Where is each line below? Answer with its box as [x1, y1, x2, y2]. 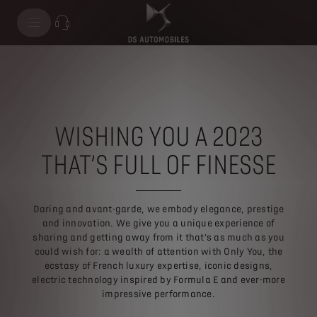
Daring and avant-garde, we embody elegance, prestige [33, 204, 284, 214]
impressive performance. [102, 289, 215, 299]
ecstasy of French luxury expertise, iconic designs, [44, 260, 273, 271]
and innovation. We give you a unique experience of [42, 218, 275, 229]
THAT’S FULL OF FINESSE [41, 150, 276, 180]
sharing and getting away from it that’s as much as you [33, 232, 284, 243]
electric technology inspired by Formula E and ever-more [32, 275, 285, 285]
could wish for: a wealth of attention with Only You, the [34, 246, 283, 257]
